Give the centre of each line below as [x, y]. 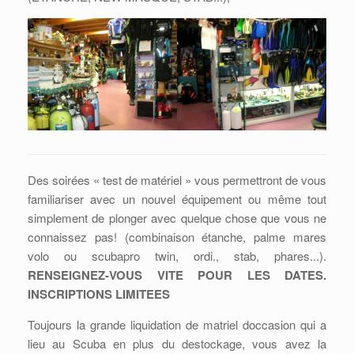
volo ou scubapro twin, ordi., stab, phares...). [177, 256]
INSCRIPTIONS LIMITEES [99, 294]
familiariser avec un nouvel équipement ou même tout [177, 199]
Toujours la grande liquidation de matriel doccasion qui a [177, 324]
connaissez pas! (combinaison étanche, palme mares [177, 237]
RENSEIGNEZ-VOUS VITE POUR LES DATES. [177, 275]
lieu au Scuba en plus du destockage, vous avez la [177, 343]
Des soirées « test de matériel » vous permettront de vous [177, 180]
